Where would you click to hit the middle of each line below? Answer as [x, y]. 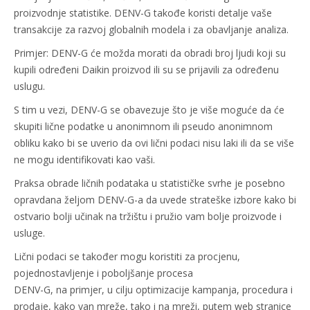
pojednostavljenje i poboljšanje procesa [103, 273]
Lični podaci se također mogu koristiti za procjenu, [127, 256]
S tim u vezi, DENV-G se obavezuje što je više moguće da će [149, 110]
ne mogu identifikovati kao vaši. [84, 159]
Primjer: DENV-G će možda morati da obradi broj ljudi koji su [150, 53]
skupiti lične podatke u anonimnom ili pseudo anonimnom [143, 126]
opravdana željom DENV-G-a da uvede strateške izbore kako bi [155, 200]
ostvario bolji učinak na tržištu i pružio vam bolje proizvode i [148, 216]
